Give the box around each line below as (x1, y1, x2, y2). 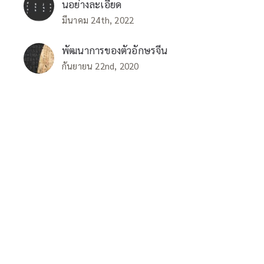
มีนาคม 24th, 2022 (62, 14, 134, 26)
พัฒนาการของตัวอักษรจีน (62, 43, 168, 57)
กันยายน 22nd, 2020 (62, 60, 139, 71)
